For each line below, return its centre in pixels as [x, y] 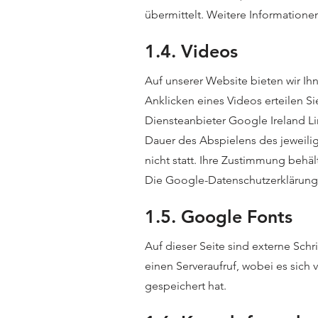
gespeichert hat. [186, 285]
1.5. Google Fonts [219, 216]
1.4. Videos [191, 51]
